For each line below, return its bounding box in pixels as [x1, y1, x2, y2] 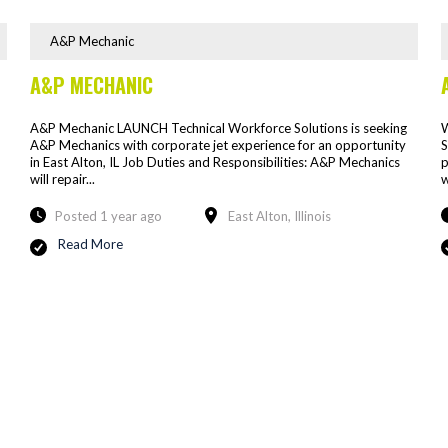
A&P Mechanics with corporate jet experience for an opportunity [29, 136, 406, 153]
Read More [57, 235, 123, 252]
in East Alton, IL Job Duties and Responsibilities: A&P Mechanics [29, 153, 400, 170]
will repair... [29, 170, 95, 187]
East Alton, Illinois [227, 207, 331, 224]
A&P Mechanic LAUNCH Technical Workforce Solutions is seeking [29, 119, 407, 136]
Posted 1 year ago [54, 207, 162, 224]
